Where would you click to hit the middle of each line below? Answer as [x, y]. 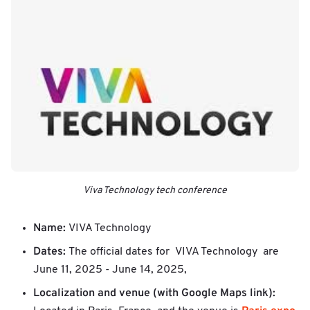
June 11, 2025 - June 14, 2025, [110, 270]
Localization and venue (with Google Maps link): [154, 293]
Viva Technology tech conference [155, 190]
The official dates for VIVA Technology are [174, 252]
